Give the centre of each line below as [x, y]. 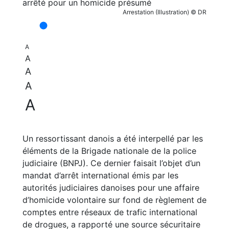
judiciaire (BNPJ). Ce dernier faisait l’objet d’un [111, 163]
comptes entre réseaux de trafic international [110, 212]
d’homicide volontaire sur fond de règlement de [114, 200]
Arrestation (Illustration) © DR [165, 12]
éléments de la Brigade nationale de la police [109, 151]
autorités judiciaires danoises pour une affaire [111, 188]
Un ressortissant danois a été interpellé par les [113, 139]
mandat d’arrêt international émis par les [100, 175]
